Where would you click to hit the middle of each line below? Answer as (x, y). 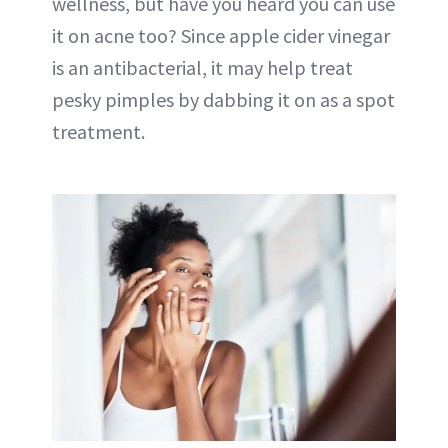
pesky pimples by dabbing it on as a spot (223, 99)
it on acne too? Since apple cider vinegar (221, 35)
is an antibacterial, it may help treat (202, 67)
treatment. (98, 131)
